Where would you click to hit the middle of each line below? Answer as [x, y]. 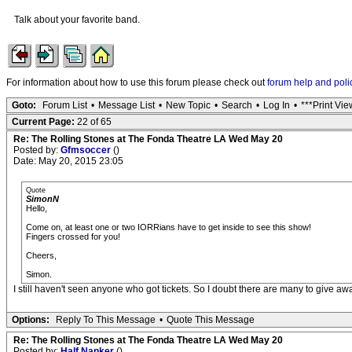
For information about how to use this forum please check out [137, 82]
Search [237, 105]
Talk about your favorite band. [78, 20]
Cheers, [41, 255]
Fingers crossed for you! [73, 236]
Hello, [37, 208]
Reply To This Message [106, 320]
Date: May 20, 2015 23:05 [68, 161]
